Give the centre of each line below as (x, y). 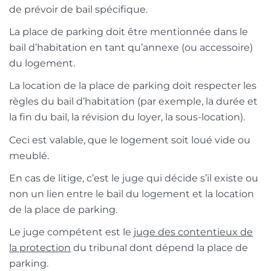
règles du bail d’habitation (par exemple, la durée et (133, 102)
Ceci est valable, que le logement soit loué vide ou (130, 140)
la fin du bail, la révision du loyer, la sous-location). (127, 117)
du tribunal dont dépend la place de (159, 247)
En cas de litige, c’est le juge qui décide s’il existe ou (134, 178)
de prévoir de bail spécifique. (78, 10)
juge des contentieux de (193, 232)
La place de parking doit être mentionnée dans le (129, 32)
